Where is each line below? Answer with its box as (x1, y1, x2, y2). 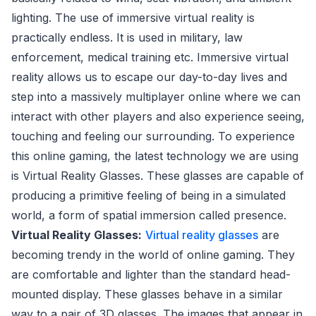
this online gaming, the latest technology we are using (11, 148, 298, 163)
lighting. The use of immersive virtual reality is (11, 10, 255, 25)
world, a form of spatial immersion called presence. (11, 207, 286, 222)
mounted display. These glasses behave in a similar (11, 286, 283, 301)
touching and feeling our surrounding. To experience (11, 128, 295, 143)
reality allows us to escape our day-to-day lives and (11, 69, 287, 84)
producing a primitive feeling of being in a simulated (11, 188, 286, 202)
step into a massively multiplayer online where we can (11, 89, 300, 104)
